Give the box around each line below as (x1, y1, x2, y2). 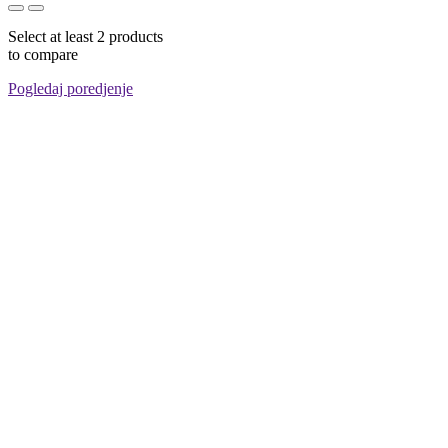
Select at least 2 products (8, 27, 163, 45)
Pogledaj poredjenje (8, 79, 133, 97)
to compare (8, 45, 78, 63)
